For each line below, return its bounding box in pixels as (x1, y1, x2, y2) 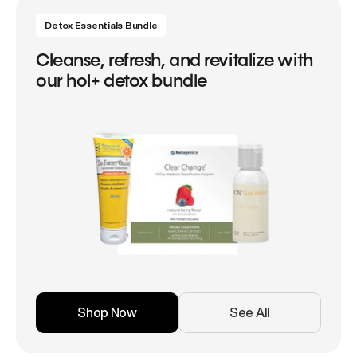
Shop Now (77, 306, 137, 319)
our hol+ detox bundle (36, 73, 207, 91)
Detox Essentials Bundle (45, 20, 158, 30)
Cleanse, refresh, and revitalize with (36, 53, 313, 70)
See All (229, 306, 270, 319)
